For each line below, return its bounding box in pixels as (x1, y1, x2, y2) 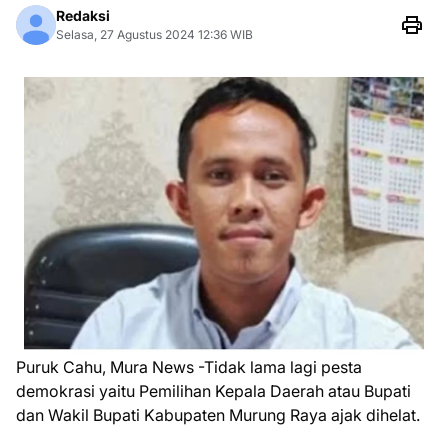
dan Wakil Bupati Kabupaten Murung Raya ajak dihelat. (16, 404, 420, 425)
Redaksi (56, 7, 110, 24)
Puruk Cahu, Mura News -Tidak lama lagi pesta (16, 356, 362, 377)
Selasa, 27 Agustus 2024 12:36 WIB (56, 27, 253, 42)
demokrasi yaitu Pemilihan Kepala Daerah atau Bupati (16, 380, 411, 401)
